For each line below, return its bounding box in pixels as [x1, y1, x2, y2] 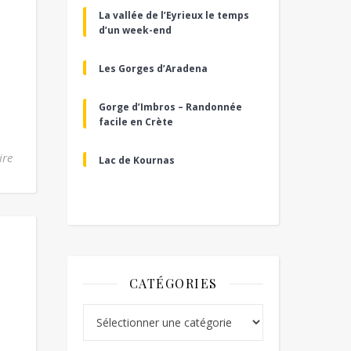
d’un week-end [99, 24, 172, 37]
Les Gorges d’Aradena [99, 62, 208, 75]
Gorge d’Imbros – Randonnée [99, 100, 242, 114]
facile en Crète [99, 115, 173, 128]
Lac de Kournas [99, 154, 175, 167]
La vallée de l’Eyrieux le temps [99, 9, 249, 22]
